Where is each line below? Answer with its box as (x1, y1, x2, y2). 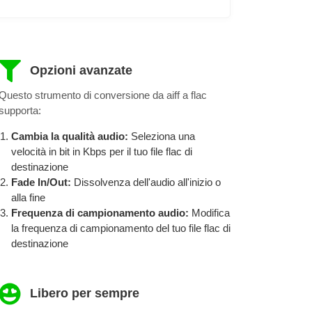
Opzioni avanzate (26, 63, 132, 77)
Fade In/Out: (11, 175, 74, 188)
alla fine (11, 191, 45, 203)
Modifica (192, 206, 230, 219)
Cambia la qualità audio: (11, 130, 131, 142)
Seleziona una (131, 130, 195, 142)
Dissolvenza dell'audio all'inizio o (74, 175, 221, 188)
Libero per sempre (26, 286, 139, 300)
